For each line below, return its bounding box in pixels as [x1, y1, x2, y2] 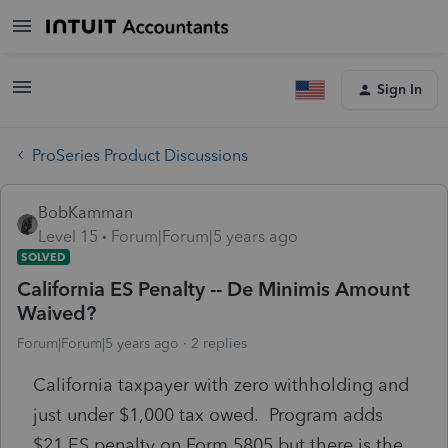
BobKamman [38, 202, 133, 222]
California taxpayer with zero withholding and [33, 373, 409, 396]
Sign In [377, 81, 422, 98]
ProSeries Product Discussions [32, 145, 248, 165]
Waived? [17, 300, 96, 325]
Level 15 [38, 226, 98, 246]
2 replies [191, 334, 247, 352]
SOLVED [21, 249, 66, 264]
